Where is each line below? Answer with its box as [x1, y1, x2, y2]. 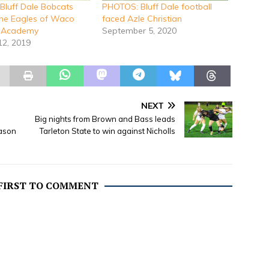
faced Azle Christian [101, 13, 182, 24]
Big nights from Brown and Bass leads [35, 113, 176, 124]
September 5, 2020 [101, 25, 177, 36]
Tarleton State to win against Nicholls [40, 125, 176, 136]
